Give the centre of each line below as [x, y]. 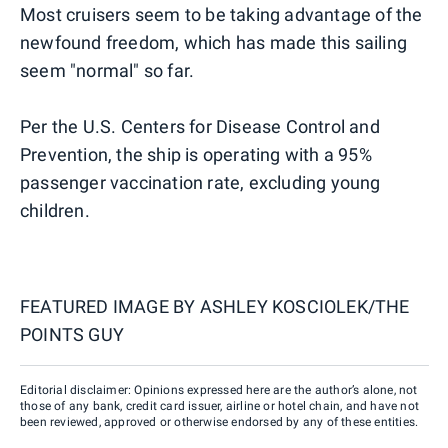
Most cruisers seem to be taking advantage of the [221, 14]
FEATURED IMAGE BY [110, 306]
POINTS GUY [72, 334]
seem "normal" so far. [107, 70]
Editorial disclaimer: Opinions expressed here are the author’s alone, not [219, 389]
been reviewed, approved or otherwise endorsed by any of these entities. [219, 421]
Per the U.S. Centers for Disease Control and [200, 126]
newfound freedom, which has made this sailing [214, 42]
